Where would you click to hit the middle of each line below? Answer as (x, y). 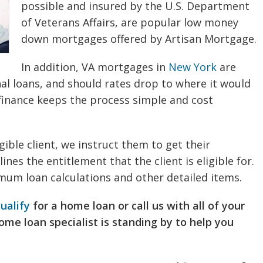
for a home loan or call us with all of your (137, 205)
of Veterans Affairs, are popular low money (130, 22)
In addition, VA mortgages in (95, 67)
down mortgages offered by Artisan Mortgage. (139, 39)
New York (193, 67)
